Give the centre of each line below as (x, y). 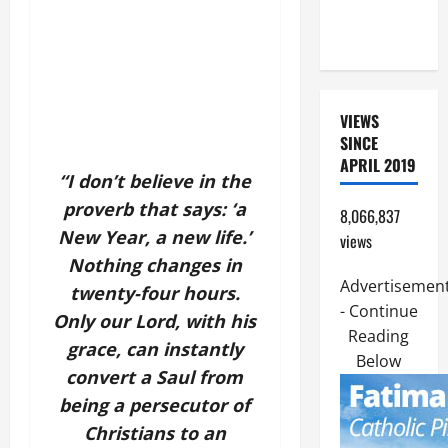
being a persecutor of (155, 405)
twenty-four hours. (154, 293)
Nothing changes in (154, 265)
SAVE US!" (370, 37)
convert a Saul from (155, 377)
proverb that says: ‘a (155, 209)
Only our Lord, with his (155, 321)
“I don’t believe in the (154, 181)
